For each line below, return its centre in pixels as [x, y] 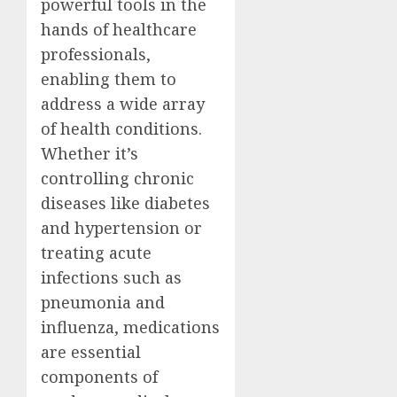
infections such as [111, 277]
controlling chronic [117, 178]
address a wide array [123, 103]
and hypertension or [121, 227]
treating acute [96, 252]
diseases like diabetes [125, 202]
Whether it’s [90, 153]
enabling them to [109, 78]
